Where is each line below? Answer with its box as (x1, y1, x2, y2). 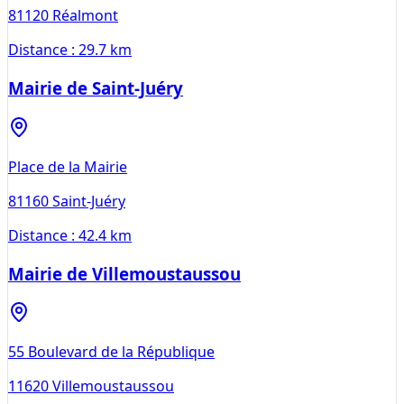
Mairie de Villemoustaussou (8, 262, 241, 285)
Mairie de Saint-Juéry (8, 77, 183, 100)
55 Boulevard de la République (8, 342, 215, 363)
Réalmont (52, 5, 118, 26)
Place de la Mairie (8, 156, 127, 177)
